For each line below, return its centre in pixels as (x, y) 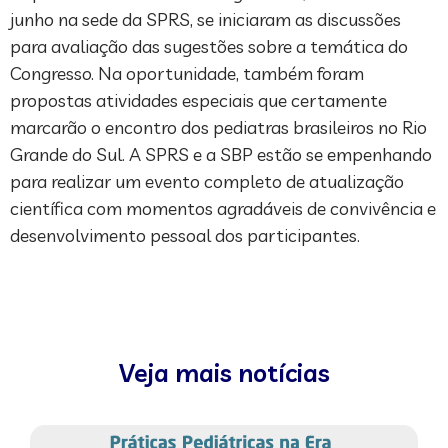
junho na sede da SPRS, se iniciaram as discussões (205, 19)
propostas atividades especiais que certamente (198, 100)
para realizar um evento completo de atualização (207, 181)
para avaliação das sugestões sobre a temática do (209, 46)
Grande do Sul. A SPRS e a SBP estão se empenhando (221, 154)
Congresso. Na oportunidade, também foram (187, 73)
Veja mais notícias (224, 372)
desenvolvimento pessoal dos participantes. (185, 235)
